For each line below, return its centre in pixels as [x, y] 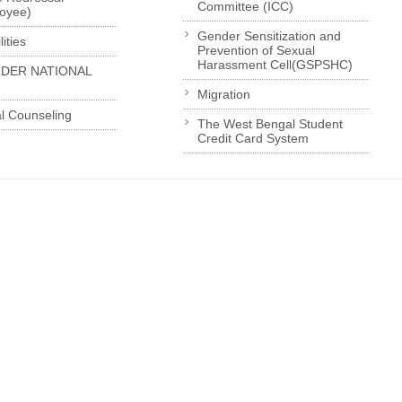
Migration [223, 95]
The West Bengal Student [270, 124]
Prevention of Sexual [256, 51]
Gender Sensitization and [269, 36]
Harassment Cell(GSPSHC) [275, 65]
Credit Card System [253, 139]
